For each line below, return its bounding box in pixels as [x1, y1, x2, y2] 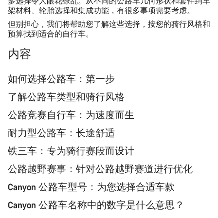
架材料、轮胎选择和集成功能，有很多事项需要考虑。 [8, 5, 195, 15]
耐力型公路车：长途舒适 [8, 127, 115, 139]
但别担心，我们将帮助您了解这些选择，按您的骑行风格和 [8, 19, 210, 29]
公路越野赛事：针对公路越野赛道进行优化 [8, 163, 193, 175]
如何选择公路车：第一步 [8, 73, 115, 85]
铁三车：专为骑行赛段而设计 [8, 145, 134, 157]
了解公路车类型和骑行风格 [8, 91, 125, 103]
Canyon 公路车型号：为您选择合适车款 [8, 181, 175, 193]
